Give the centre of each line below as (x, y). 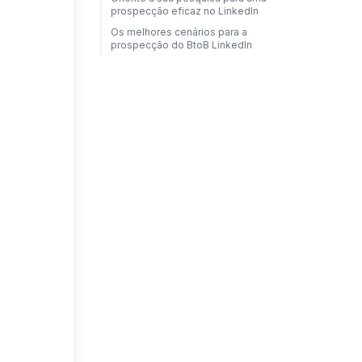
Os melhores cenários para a (179, 32)
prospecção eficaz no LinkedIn (184, 11)
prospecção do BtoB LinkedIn (181, 45)
